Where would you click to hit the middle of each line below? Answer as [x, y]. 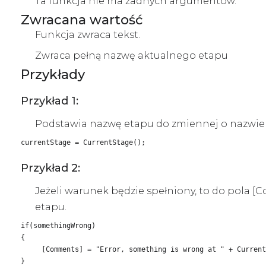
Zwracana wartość [82, 20]
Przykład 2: [50, 168]
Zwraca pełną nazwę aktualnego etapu [132, 55]
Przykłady [53, 74]
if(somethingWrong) [58, 225]
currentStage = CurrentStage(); [83, 142]
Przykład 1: [50, 101]
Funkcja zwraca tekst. [88, 34]
